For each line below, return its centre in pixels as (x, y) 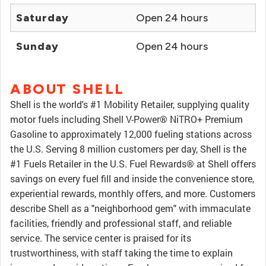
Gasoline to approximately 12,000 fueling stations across (131, 134)
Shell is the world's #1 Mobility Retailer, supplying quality (130, 104)
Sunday (37, 46)
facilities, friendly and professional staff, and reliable (121, 223)
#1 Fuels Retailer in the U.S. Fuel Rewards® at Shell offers (133, 164)
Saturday (42, 18)
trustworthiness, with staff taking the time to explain (121, 253)
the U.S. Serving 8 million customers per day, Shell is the (128, 149)
